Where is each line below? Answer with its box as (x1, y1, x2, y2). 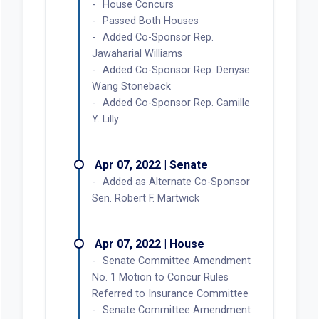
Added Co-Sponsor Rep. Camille (102, 96, 250, 109)
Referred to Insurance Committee (91, 287, 249, 300)
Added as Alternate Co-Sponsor (102, 175, 250, 188)
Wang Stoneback (91, 80, 171, 93)
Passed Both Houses (102, 14, 199, 27)
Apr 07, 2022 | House (94, 236, 204, 251)
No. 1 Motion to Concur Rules (91, 271, 229, 283)
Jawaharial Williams (91, 47, 182, 60)
